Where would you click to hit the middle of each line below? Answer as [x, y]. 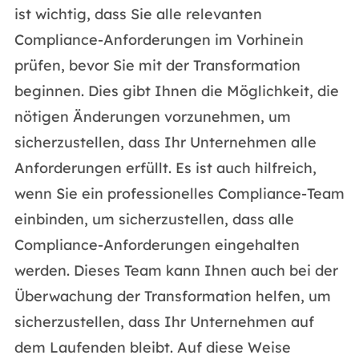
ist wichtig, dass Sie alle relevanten [138, 14]
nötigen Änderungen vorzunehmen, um [152, 117]
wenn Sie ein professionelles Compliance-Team [179, 194]
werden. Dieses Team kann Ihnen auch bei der [176, 270]
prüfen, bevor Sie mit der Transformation [157, 65]
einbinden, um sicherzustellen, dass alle [154, 219]
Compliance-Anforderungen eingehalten [157, 245]
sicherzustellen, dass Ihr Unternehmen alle [165, 142]
